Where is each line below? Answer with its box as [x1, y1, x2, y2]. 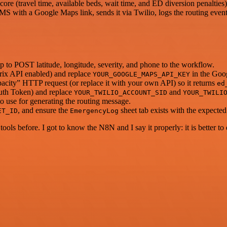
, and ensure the [18, 106, 70, 115]
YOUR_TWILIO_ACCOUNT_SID [74, 89, 167, 97]
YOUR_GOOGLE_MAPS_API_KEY [93, 70, 190, 79]
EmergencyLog [70, 107, 119, 115]
